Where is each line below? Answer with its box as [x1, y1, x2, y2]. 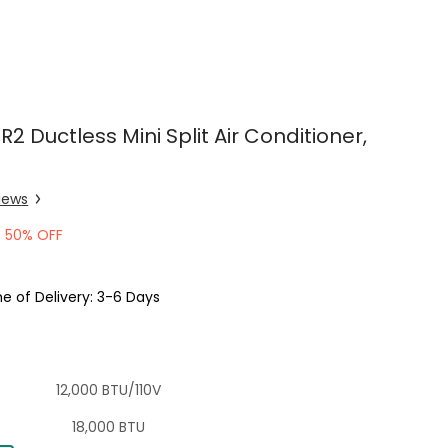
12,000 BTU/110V [55, 379, 161, 400]
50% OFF [5, 225, 64, 245]
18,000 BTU [71, 416, 145, 437]
